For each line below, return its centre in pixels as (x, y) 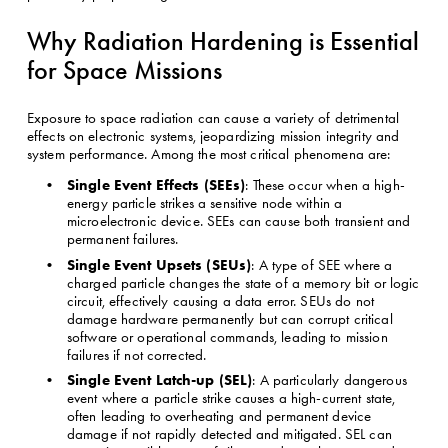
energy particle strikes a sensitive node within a (204, 203)
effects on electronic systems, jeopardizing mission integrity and (213, 135)
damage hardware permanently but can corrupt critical (229, 318)
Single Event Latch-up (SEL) (159, 380)
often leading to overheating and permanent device (219, 416)
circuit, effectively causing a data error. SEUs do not (220, 300)
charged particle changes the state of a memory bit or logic (243, 282)
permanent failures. (122, 239)
